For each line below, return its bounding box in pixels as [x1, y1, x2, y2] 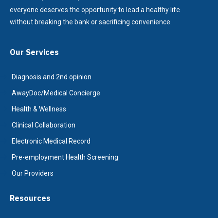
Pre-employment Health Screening [12, 153, 118, 162]
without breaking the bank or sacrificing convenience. [10, 18, 172, 26]
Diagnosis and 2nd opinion [12, 73, 91, 81]
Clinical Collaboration [12, 121, 75, 129]
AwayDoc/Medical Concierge [12, 89, 100, 97]
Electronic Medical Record [12, 137, 91, 145]
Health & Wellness [12, 105, 66, 113]
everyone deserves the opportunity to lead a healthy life [10, 6, 180, 14]
